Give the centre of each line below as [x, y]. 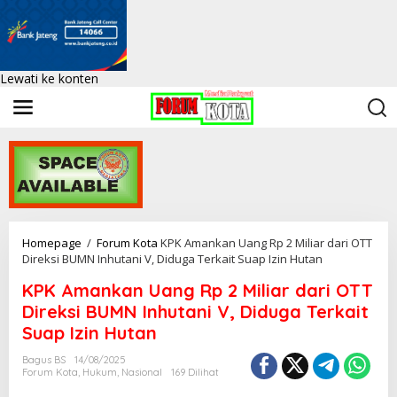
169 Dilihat [195, 373]
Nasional [142, 373]
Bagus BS [44, 360]
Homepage [52, 243]
